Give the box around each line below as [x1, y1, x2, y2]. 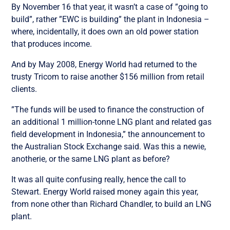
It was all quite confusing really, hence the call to [11, 174, 186, 184]
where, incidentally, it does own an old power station [11, 26, 199, 36]
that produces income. [11, 39, 92, 49]
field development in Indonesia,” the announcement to [11, 129, 205, 139]
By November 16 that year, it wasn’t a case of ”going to [11, 2, 208, 12]
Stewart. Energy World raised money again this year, [11, 186, 199, 197]
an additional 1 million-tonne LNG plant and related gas [11, 117, 212, 127]
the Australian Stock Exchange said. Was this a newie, [11, 141, 206, 151]
